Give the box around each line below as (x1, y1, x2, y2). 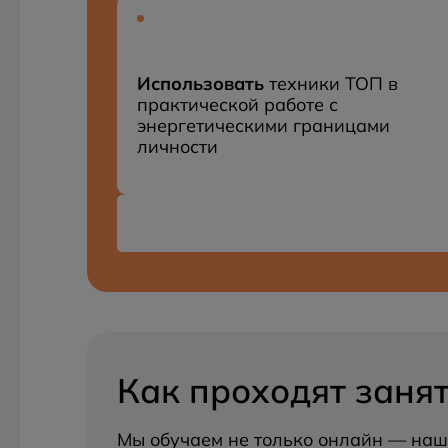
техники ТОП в (264, 72, 398, 95)
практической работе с (137, 93, 338, 116)
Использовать (137, 72, 264, 95)
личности (137, 135, 218, 158)
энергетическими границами (137, 114, 390, 137)
